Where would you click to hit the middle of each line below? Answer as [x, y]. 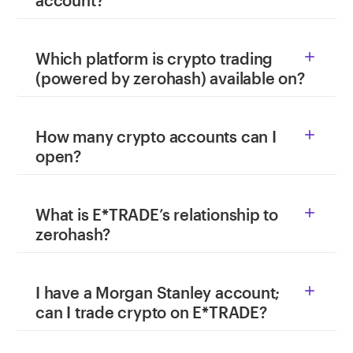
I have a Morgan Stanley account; [158, 292]
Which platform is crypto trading [154, 58]
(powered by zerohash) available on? [170, 78]
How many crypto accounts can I [156, 136]
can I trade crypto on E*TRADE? [151, 312]
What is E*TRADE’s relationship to [157, 214]
